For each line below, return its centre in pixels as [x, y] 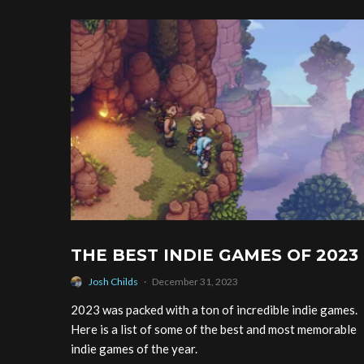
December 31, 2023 [195, 282]
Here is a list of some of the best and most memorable [214, 329]
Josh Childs [113, 282]
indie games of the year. [134, 349]
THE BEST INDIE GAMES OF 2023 [214, 256]
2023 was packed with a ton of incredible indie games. [214, 310]
